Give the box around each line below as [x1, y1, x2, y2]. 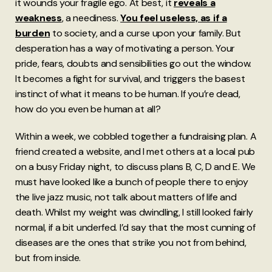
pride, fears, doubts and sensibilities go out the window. [15, 57, 251, 70]
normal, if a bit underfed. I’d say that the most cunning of [15, 221, 256, 234]
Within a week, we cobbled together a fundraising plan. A [15, 130, 257, 143]
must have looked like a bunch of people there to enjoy [15, 175, 248, 189]
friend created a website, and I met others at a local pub [15, 145, 255, 158]
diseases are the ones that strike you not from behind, [15, 236, 246, 250]
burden [15, 27, 50, 40]
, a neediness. [61, 12, 121, 25]
